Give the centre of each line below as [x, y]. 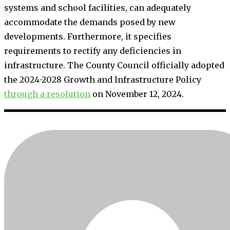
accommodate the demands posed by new [90, 22]
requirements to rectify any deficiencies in [93, 51]
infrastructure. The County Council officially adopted [114, 65]
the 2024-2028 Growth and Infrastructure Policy [103, 79]
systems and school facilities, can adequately [98, 7]
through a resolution [47, 94]
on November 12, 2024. [137, 94]
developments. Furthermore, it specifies [88, 36]
